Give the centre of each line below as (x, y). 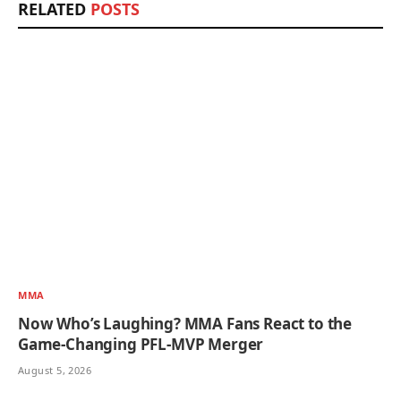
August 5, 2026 (55, 370)
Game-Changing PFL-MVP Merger (141, 344)
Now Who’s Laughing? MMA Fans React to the (185, 323)
